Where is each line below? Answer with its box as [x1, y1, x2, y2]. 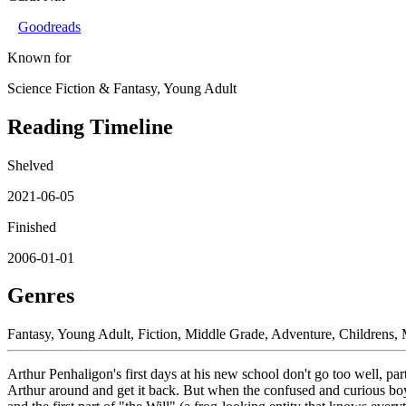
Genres [7, 284, 74, 308]
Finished [7, 218, 56, 235]
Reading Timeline [7, 114, 173, 139]
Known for [7, 49, 71, 65]
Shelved [7, 157, 53, 173]
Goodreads [18, 18, 81, 34]
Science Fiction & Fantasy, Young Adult [7, 80, 237, 96]
